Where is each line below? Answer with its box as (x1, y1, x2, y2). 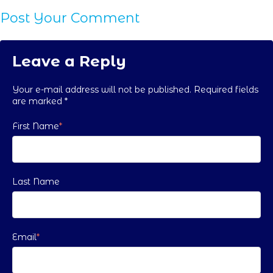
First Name (12, 121, 59, 132)
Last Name (12, 176, 60, 188)
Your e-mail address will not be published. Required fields (12, 83, 258, 95)
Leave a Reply (12, 51, 126, 70)
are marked (12, 95, 65, 107)
